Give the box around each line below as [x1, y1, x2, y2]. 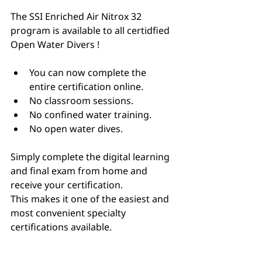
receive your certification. [11, 178, 123, 192]
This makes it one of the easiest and [11, 192, 171, 206]
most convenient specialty [11, 206, 128, 220]
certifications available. [11, 220, 112, 234]
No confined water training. [29, 108, 151, 122]
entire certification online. [29, 80, 143, 94]
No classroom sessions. [29, 94, 133, 108]
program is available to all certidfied [11, 24, 172, 37]
